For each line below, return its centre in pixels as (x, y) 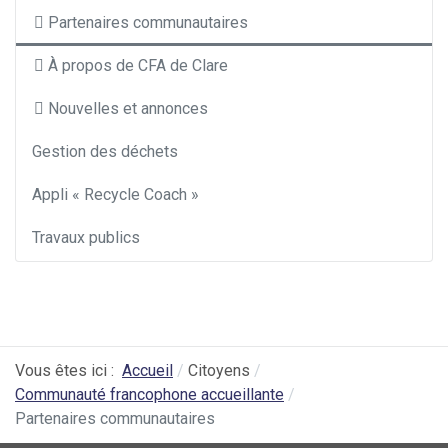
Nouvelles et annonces (128, 109)
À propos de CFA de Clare (138, 66)
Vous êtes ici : (68, 371)
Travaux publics (86, 238)
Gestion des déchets (105, 152)
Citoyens (219, 371)
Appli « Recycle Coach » (115, 195)
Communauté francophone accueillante (149, 395)
